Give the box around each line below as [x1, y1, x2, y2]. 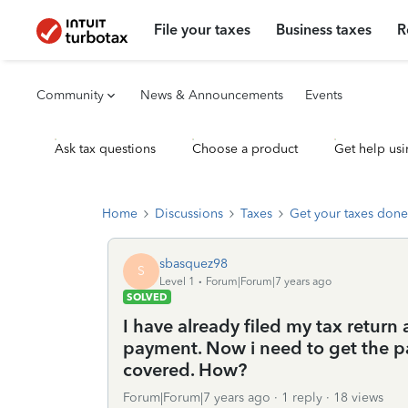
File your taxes [154, 21, 251, 38]
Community [36, 87, 104, 103]
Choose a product [192, 141, 298, 157]
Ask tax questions [55, 141, 156, 157]
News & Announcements [140, 87, 283, 103]
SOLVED [127, 291, 168, 303]
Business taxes [276, 21, 372, 38]
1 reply [281, 390, 322, 405]
